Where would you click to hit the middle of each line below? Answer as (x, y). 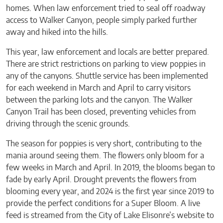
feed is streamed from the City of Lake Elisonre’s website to (110, 215)
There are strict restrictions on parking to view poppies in (106, 64)
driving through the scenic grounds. (68, 124)
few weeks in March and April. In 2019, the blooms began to (111, 167)
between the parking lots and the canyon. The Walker (99, 100)
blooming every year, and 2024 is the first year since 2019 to (110, 191)
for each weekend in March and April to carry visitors (98, 88)
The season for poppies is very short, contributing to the (104, 144)
